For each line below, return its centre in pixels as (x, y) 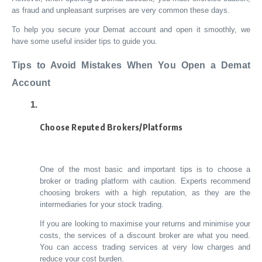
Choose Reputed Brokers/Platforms (111, 127)
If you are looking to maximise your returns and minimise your (145, 224)
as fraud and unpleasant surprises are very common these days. (121, 10)
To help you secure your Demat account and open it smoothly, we (131, 30)
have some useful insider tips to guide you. (85, 42)
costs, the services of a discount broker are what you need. (145, 236)
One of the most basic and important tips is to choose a (145, 169)
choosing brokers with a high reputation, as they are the (145, 192)
